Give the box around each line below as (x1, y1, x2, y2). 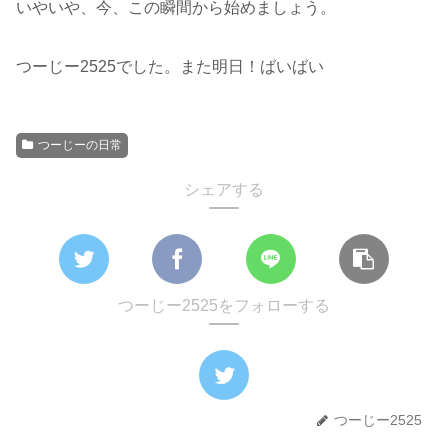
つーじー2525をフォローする (118, 297, 330, 315)
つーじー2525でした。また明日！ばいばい (16, 58, 324, 76)
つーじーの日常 (37, 138, 122, 153)
